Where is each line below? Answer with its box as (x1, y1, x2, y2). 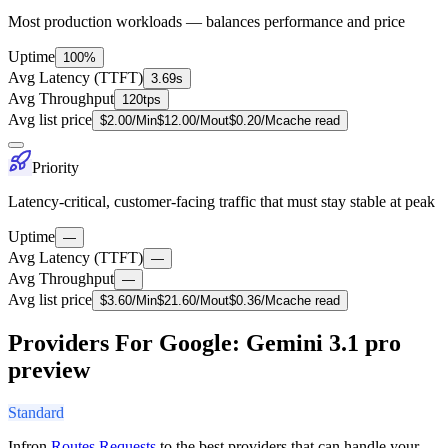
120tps (122, 91, 161, 107)
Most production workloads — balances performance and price (8, 12, 405, 30)
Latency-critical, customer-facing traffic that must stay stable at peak (8, 192, 435, 210)
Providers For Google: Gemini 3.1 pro (8, 330, 401, 357)
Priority (32, 158, 79, 176)
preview (8, 357, 90, 384)
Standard (8, 404, 64, 422)
